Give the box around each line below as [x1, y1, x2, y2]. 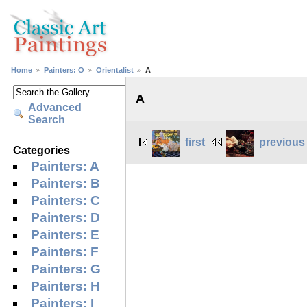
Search [28, 114, 66, 126]
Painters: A [31, 158, 100, 173]
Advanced [28, 101, 82, 114]
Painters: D [31, 210, 101, 225]
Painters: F [31, 244, 99, 259]
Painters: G [31, 261, 101, 276]
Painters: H [31, 278, 101, 293]
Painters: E [31, 227, 100, 242]
